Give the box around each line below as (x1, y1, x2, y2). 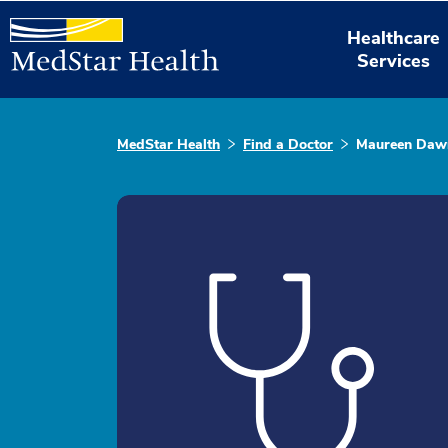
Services (357, 48, 431, 73)
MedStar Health (117, 135, 220, 154)
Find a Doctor (243, 135, 333, 154)
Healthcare (347, 25, 441, 50)
